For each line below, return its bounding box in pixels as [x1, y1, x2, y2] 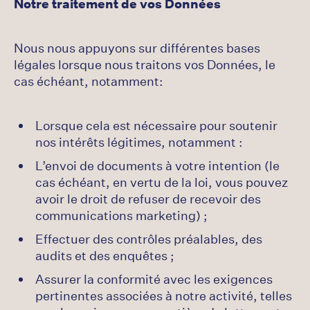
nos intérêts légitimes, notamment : [35, 134, 243, 150]
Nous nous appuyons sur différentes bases [14, 39, 260, 56]
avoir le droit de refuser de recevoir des [35, 190, 261, 207]
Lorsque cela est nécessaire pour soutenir [35, 117, 277, 134]
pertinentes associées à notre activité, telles [35, 287, 292, 304]
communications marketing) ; [35, 207, 208, 224]
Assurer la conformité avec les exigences [35, 271, 273, 287]
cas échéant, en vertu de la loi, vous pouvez [35, 174, 288, 190]
